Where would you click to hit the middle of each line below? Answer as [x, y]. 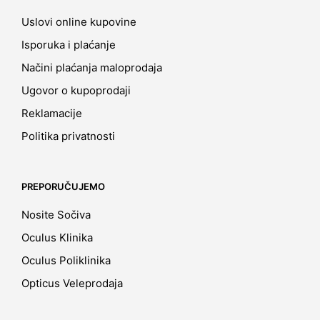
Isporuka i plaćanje [69, 44]
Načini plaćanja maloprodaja [92, 67]
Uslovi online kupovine [79, 21]
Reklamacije [52, 113]
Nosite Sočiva [56, 214]
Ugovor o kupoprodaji [76, 90]
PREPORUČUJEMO [63, 186]
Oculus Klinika [57, 237]
